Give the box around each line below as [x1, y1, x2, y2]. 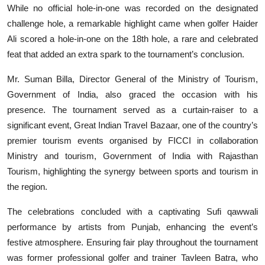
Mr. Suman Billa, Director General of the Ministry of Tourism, [7, 73, 258, 84]
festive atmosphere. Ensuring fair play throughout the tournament [7, 237, 258, 247]
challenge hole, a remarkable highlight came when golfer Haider [7, 18, 258, 28]
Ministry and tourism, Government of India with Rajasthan [7, 150, 258, 161]
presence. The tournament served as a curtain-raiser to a [7, 104, 258, 115]
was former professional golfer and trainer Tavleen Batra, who [7, 252, 258, 263]
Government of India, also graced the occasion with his [7, 89, 258, 99]
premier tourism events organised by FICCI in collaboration [7, 135, 258, 146]
